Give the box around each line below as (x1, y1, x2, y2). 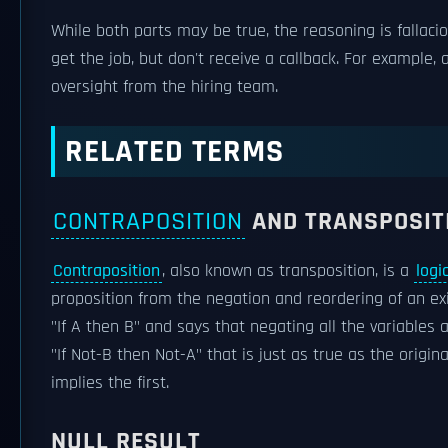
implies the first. (51, 372, 169, 394)
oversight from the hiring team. (51, 76, 278, 98)
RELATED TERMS (65, 131, 284, 172)
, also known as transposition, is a (162, 260, 414, 282)
